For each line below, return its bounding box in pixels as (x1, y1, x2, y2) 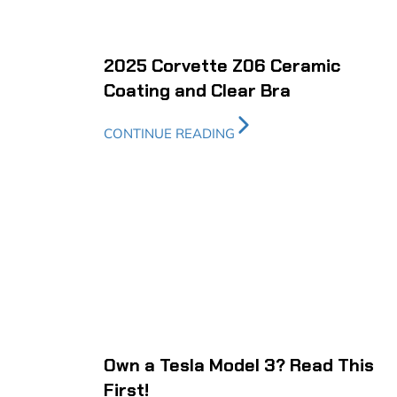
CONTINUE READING (104, 125, 235, 143)
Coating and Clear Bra (104, 79, 291, 103)
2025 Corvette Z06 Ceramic (104, 54, 340, 78)
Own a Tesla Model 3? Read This (104, 353, 374, 377)
